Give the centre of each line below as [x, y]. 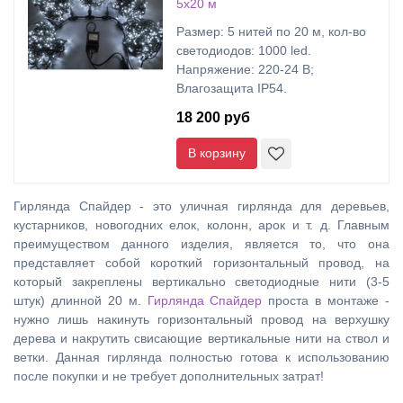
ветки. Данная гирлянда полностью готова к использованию [201, 357]
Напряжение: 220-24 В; [245, 69]
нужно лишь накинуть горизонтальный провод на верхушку [201, 319]
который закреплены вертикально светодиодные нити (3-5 [201, 282]
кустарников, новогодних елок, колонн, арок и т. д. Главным [201, 225]
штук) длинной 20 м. [81, 300]
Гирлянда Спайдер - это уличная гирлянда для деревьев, [201, 206]
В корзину [217, 153]
